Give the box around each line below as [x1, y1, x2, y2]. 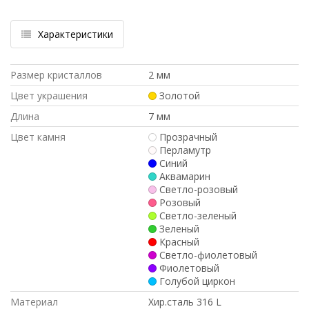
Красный [159, 235, 199, 249]
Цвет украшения [10, 89, 88, 103]
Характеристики [38, 28, 113, 41]
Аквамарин [159, 170, 210, 183]
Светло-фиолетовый [159, 248, 257, 262]
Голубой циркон [159, 275, 235, 288]
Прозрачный [159, 130, 217, 144]
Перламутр [159, 143, 211, 157]
